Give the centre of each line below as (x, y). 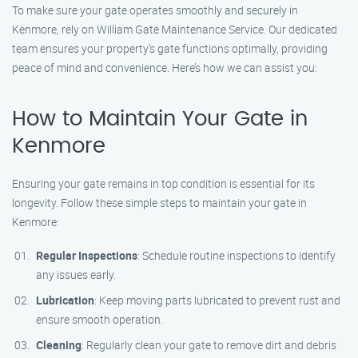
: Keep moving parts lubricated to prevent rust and (217, 300)
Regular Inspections (87, 255)
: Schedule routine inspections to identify (237, 255)
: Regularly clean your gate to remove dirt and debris (209, 345)
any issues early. (76, 274)
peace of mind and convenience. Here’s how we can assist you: (165, 68)
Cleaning (59, 345)
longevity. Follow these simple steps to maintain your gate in (159, 203)
